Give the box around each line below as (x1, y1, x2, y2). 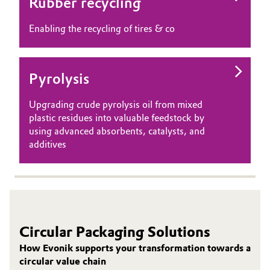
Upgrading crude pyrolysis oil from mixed (29, 98, 202, 110)
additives (29, 138, 66, 150)
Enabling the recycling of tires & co (29, 22, 175, 34)
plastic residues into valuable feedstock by (29, 111, 204, 124)
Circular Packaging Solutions (19, 222, 210, 240)
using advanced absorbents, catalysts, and (29, 125, 205, 137)
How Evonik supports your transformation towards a (19, 242, 251, 254)
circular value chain (19, 255, 106, 267)
